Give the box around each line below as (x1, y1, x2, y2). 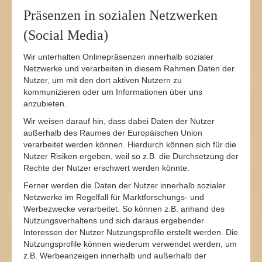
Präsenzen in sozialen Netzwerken (23, 8, 218, 23)
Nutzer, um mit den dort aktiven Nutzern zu (23, 75, 182, 85)
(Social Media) (23, 27, 108, 43)
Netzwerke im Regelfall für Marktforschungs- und (23, 192, 204, 202)
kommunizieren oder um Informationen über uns (23, 87, 202, 96)
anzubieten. (23, 99, 67, 108)
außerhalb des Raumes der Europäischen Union (23, 128, 202, 137)
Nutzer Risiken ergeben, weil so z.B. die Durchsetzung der (23, 151, 239, 161)
